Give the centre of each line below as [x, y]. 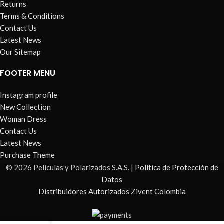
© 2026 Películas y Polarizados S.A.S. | [70, 168]
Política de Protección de [176, 168]
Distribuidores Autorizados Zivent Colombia [112, 192]
